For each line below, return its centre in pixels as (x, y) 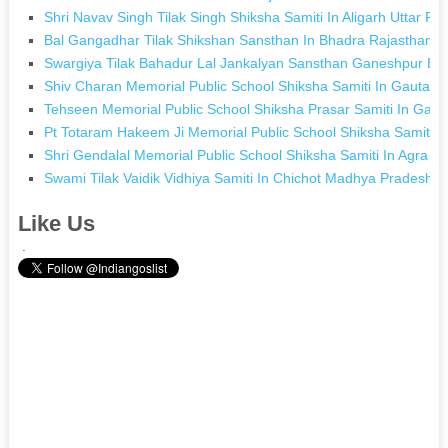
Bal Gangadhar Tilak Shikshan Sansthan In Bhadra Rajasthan (239, 39)
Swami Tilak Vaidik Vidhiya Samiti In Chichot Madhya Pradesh (239, 177)
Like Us (56, 223)
